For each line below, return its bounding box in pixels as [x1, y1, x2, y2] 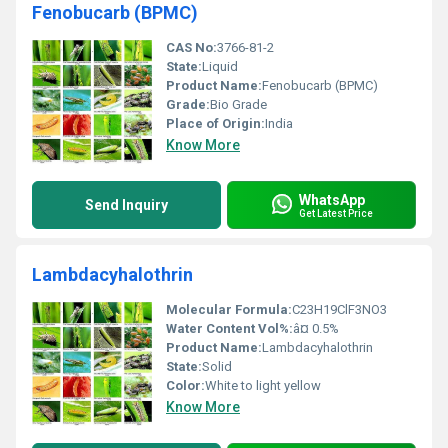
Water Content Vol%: [166, 321, 293, 336]
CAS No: [166, 40, 217, 55]
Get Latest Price [299, 207, 373, 219]
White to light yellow [205, 378, 321, 393]
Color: [166, 378, 205, 393]
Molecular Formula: [166, 302, 292, 317]
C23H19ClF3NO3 [292, 302, 387, 317]
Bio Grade [210, 97, 267, 112]
